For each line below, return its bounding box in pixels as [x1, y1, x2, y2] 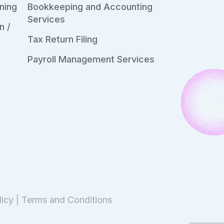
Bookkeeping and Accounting [27, 1, 153, 12]
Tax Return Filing [27, 34, 98, 44]
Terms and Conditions [21, 194, 112, 205]
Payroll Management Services [27, 54, 155, 64]
